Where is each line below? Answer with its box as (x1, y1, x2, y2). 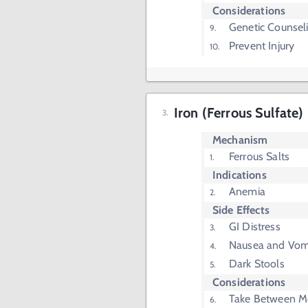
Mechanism (212, 133, 268, 146)
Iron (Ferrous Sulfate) (174, 104, 304, 121)
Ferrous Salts (229, 150, 289, 163)
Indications (212, 168, 267, 181)
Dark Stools (229, 257, 285, 270)
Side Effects (212, 203, 269, 217)
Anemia (229, 185, 265, 198)
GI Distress (229, 220, 280, 233)
